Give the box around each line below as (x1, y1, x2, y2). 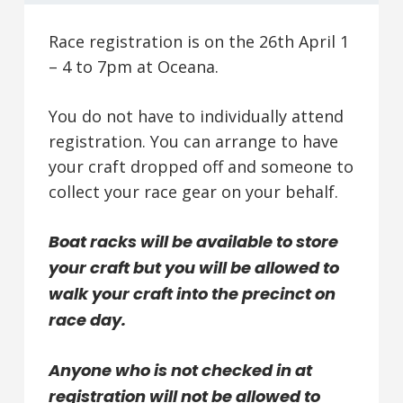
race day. (48, 308, 130, 331)
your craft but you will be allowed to (48, 255, 339, 279)
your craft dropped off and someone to (48, 155, 354, 177)
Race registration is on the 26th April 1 (48, 30, 349, 52)
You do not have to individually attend (48, 104, 344, 127)
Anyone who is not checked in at (48, 358, 312, 381)
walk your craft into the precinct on (48, 282, 336, 305)
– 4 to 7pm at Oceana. (48, 55, 219, 77)
